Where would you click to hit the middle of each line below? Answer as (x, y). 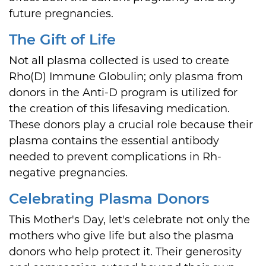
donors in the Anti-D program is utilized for (123, 93)
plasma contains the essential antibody (114, 141)
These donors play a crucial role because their (131, 125)
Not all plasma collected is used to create (119, 61)
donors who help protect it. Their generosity (125, 252)
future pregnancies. (61, 14)
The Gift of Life (62, 39)
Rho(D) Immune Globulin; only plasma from (126, 77)
